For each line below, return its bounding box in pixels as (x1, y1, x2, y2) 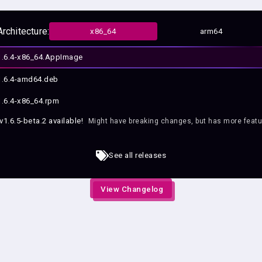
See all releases (109, 151, 166, 160)
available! (46, 116, 85, 126)
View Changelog (101, 184, 164, 194)
